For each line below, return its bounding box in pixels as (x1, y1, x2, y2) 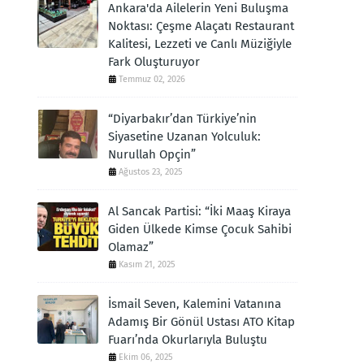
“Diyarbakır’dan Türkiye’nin (108, 111, 257, 126)
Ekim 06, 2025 (119, 352, 173, 362)
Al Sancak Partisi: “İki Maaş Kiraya (108, 204, 291, 219)
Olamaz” (108, 240, 154, 254)
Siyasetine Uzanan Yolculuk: (108, 129, 261, 144)
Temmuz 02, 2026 (119, 74, 185, 84)
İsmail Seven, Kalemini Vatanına (108, 297, 281, 311)
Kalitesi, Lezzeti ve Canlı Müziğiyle (108, 37, 292, 51)
